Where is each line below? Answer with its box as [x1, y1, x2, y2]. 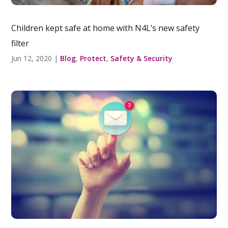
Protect [80, 53, 107, 63]
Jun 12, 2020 [11, 53, 52, 63]
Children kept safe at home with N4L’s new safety [11, 22, 200, 34]
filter [11, 38, 30, 49]
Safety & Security [110, 53, 173, 63]
